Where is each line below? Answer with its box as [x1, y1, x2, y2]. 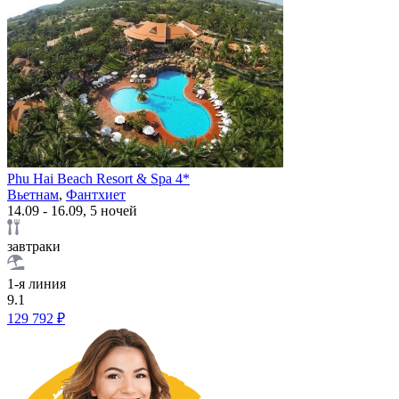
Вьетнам [7, 186, 59, 202]
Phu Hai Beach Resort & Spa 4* [7, 170, 190, 186]
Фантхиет [66, 186, 126, 202]
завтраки [7, 238, 61, 254]
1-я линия [7, 275, 66, 291]
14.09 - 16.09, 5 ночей [7, 202, 137, 218]
